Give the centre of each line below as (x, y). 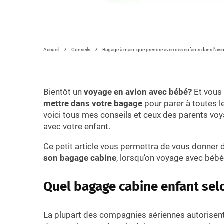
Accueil (51, 50)
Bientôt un (64, 92)
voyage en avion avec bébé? (138, 92)
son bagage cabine (80, 158)
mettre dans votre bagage (93, 103)
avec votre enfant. (77, 126)
